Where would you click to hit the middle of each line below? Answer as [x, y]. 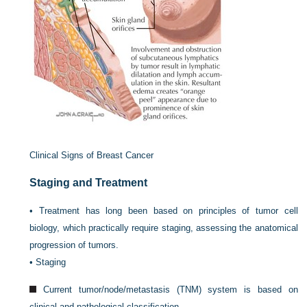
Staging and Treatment [89, 183]
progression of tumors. [74, 245]
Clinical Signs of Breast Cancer [92, 155]
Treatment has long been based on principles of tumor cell [169, 211]
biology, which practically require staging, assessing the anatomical [164, 228]
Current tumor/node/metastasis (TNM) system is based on [171, 290]
